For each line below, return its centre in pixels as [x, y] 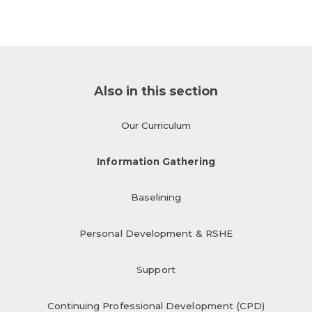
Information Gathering [156, 161]
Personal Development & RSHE [156, 234]
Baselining [156, 197]
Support [156, 270]
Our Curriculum [156, 125]
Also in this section [156, 91]
